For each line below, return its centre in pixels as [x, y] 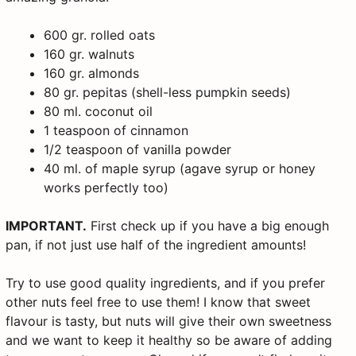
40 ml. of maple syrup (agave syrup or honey [180, 169]
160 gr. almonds [91, 74]
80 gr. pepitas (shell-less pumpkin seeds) [167, 93]
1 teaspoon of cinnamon [116, 131]
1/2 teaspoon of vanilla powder [137, 150]
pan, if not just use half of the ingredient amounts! [156, 245]
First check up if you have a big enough [208, 226]
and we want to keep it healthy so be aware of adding [169, 341]
